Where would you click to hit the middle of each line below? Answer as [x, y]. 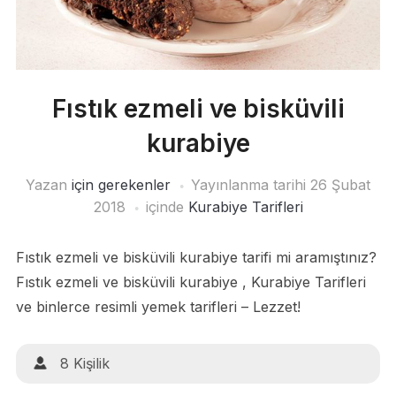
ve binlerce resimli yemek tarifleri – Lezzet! [158, 307]
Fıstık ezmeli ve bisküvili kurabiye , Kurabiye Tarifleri [190, 282]
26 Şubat [340, 185]
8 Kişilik [84, 364]
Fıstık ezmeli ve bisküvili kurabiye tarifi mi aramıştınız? [196, 258]
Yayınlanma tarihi [251, 185]
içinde [167, 207]
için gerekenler [121, 185]
